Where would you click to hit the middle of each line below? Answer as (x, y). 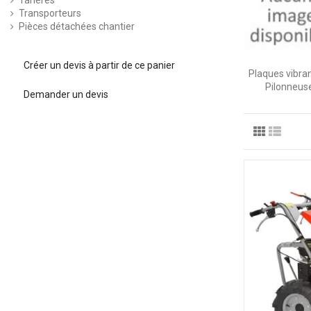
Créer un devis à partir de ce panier (99, 66)
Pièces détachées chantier (77, 27)
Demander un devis (66, 95)
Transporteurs (50, 14)
